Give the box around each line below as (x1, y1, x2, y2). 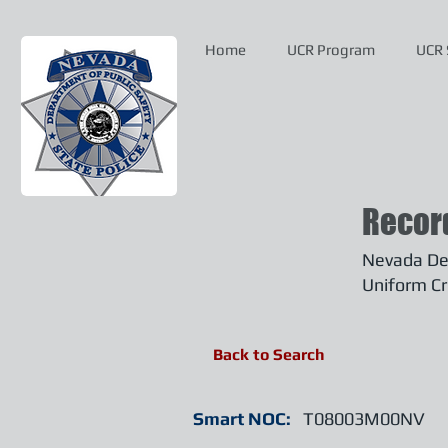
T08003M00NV (303, 408, 425, 429)
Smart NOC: (193, 408, 291, 429)
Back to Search (213, 345, 325, 364)
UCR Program (287, 41, 375, 58)
